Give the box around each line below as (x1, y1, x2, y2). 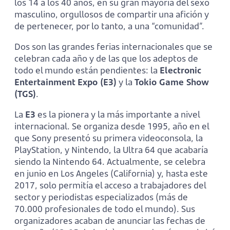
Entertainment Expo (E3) (14, 75, 117, 88)
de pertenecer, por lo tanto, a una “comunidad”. (14, 20, 204, 32)
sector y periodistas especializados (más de (14, 190, 188, 203)
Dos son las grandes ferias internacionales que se (14, 40, 213, 52)
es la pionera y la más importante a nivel (35, 108, 200, 120)
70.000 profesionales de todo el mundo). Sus (14, 202, 195, 215)
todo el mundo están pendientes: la (14, 64, 160, 76)
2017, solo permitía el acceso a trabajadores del (14, 179, 206, 191)
